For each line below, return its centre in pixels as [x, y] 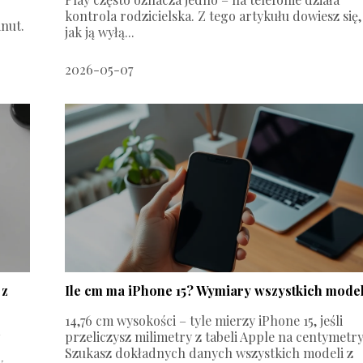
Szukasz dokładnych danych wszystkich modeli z [209, 352]
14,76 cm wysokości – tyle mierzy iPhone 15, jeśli [204, 320]
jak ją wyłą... [100, 32]
